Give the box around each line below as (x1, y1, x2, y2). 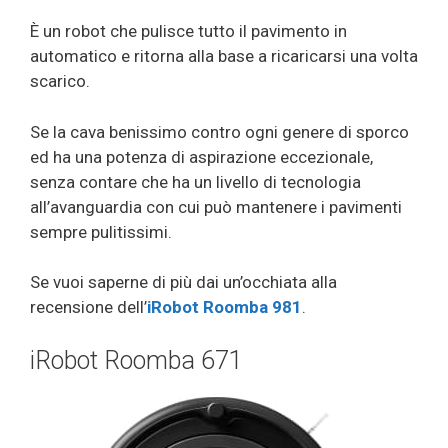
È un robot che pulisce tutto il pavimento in (30, 21, 347, 42)
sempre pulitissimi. (30, 221, 172, 242)
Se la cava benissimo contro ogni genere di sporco (30, 121, 409, 142)
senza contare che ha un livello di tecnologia (30, 171, 361, 192)
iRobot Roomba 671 (30, 345, 243, 375)
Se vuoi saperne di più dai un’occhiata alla (30, 272, 337, 293)
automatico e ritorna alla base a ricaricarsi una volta (30, 46, 418, 67)
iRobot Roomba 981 (147, 297, 302, 318)
